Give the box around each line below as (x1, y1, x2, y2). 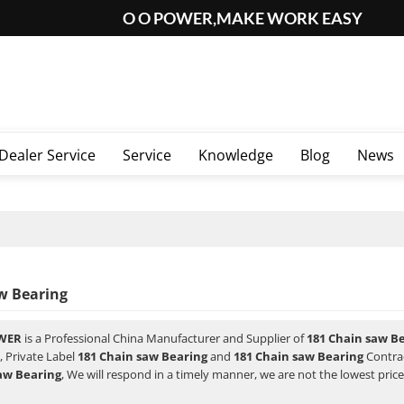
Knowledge (198, 145, 273, 166)
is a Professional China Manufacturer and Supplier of (22, 330, 307, 347)
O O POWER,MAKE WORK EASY (123, 8, 363, 28)
